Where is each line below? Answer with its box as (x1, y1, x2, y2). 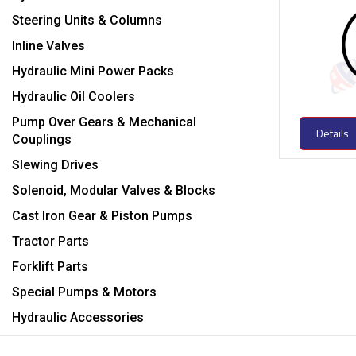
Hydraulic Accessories (12, 309, 144, 325)
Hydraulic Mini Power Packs (12, 63, 174, 79)
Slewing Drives (12, 157, 99, 172)
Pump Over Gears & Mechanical (12, 114, 196, 130)
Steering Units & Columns (12, 12, 162, 28)
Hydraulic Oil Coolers (12, 88, 135, 104)
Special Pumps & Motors (12, 284, 157, 300)
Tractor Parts (12, 233, 89, 249)
